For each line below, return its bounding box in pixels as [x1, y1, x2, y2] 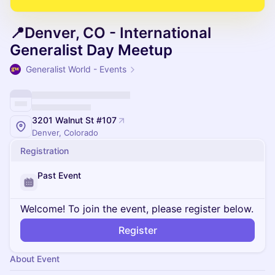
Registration [20, 145, 69, 156]
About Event [10, 254, 60, 264]
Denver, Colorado [32, 128, 98, 137]
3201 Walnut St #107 [32, 115, 117, 125]
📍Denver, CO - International [10, 24, 211, 42]
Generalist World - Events [26, 64, 126, 74]
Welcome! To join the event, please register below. [20, 203, 254, 215]
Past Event [37, 170, 81, 180]
